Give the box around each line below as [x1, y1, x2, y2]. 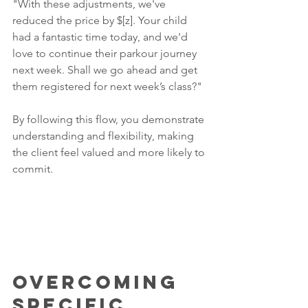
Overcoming [12, 270, 187, 294]
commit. [12, 162, 53, 175]
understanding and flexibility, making [12, 129, 197, 142]
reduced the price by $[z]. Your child [12, 13, 190, 27]
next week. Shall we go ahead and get [12, 63, 200, 76]
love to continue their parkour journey [12, 46, 199, 60]
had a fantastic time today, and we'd [12, 30, 190, 43]
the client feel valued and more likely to [12, 145, 208, 159]
